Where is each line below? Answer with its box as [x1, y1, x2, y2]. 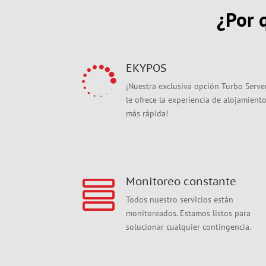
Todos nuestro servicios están [125, 194, 233, 205]
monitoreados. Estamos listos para [125, 208, 251, 219]
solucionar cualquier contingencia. [125, 221, 251, 233]
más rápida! [125, 107, 168, 119]
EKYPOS [125, 61, 166, 75]
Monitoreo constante [125, 175, 236, 189]
